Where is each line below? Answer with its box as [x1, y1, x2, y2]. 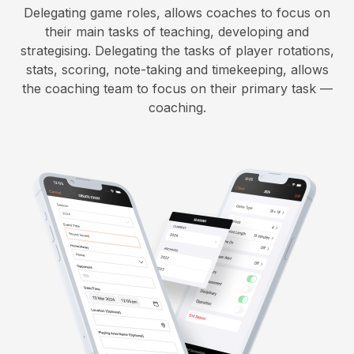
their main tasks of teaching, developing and [45, 24, 309, 40]
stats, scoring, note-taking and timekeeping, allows [25, 62, 329, 78]
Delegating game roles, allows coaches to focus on [24, 5, 330, 21]
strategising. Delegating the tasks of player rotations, [20, 43, 334, 59]
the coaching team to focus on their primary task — [21, 81, 333, 97]
